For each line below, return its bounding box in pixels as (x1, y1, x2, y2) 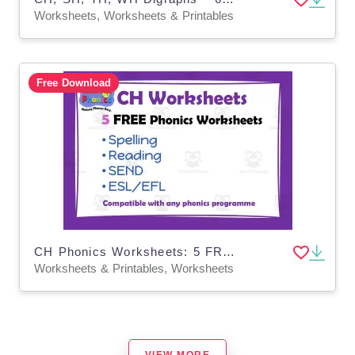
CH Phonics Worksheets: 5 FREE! (223, 244, 235, 258)
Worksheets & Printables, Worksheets (34, 261, 234, 275)
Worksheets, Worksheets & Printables (34, 8, 234, 22)
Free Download (36, 77, 111, 89)
